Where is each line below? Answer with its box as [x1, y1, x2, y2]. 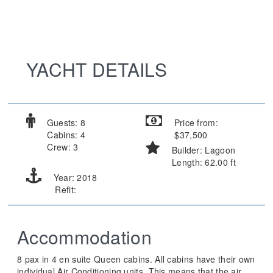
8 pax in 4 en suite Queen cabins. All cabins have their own [17, 253, 255, 266]
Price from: [171, 116, 218, 129]
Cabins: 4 [44, 129, 86, 141]
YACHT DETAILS [26, 56, 167, 83]
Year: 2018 [51, 171, 97, 184]
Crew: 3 [44, 141, 79, 154]
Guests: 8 [44, 116, 86, 129]
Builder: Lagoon [169, 144, 236, 157]
